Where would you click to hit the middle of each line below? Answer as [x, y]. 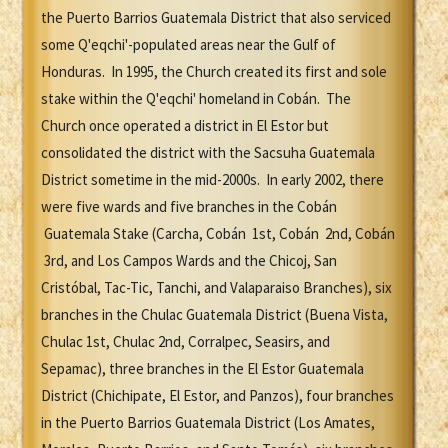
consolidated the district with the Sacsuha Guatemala [208, 153]
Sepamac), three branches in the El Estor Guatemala [202, 369]
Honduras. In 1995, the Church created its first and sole [214, 72]
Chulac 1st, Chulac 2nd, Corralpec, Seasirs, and [185, 342]
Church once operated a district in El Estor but [185, 126]
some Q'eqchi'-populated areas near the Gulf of [188, 45]
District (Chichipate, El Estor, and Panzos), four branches [217, 396]
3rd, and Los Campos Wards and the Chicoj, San [189, 261]
